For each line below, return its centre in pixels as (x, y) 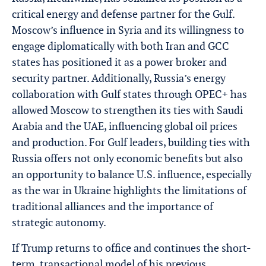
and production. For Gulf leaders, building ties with (131, 142)
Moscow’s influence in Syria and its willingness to (128, 30)
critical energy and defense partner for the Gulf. (123, 14)
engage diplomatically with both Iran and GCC (121, 46)
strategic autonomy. (59, 222)
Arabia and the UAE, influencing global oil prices (125, 126)
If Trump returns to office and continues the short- (132, 248)
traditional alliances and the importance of (113, 206)
